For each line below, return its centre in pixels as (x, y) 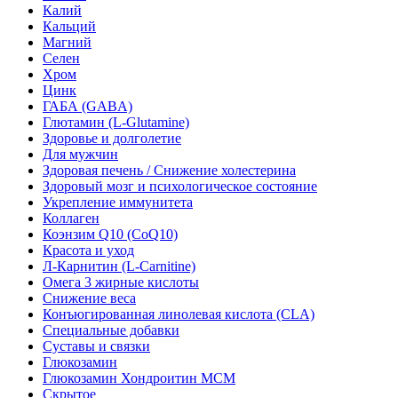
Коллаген (71, 218)
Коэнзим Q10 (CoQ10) (110, 234)
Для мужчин (80, 154)
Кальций (69, 26)
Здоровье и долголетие (112, 138)
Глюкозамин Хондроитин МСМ (139, 378)
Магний (67, 42)
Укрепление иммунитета (118, 202)
